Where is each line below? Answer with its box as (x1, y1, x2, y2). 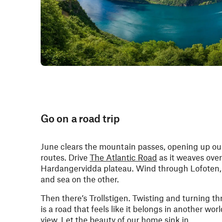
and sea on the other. (41, 174, 119, 184)
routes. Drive (41, 152, 90, 162)
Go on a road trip (41, 112, 120, 124)
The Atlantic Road (90, 152, 157, 162)
